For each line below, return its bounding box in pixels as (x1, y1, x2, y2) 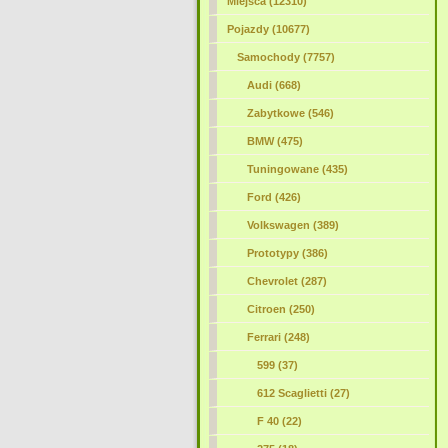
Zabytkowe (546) (246, 107, 334, 119)
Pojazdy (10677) (226, 23, 310, 35)
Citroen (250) (246, 303, 315, 315)
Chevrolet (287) (246, 275, 327, 287)
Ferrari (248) (246, 331, 310, 343)
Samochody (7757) (236, 51, 335, 63)
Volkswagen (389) (246, 219, 339, 231)
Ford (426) (246, 191, 301, 203)
